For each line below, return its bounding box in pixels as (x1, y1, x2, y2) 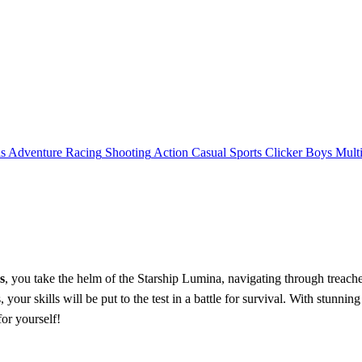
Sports (229, 145, 262, 159)
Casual (192, 145, 226, 159)
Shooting (105, 145, 151, 159)
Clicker (265, 145, 302, 159)
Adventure (8, 145, 62, 159)
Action (154, 145, 188, 159)
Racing (65, 145, 102, 159)
